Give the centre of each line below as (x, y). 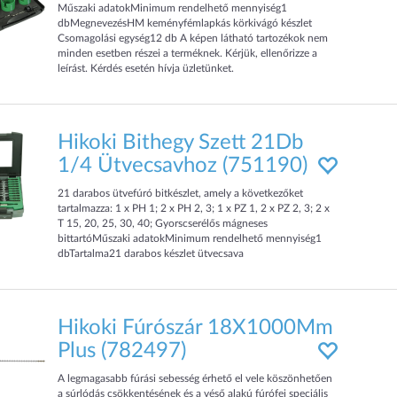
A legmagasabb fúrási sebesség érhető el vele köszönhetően (195, 378)
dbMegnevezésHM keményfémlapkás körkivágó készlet (185, 23)
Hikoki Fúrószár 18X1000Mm (196, 328)
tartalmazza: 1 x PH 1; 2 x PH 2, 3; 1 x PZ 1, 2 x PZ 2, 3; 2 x (194, 208)
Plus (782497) (122, 351)
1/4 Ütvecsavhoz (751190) (183, 166)
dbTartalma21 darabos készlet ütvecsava (151, 253)
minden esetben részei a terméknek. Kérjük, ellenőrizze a (188, 53)
